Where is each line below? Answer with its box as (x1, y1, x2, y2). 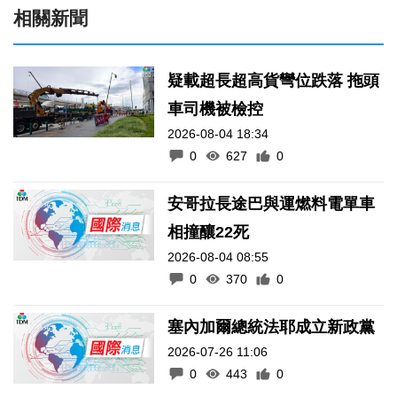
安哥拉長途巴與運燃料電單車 (167, 194, 376, 213)
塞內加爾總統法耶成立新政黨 (167, 317, 376, 336)
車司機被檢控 (167, 99, 264, 118)
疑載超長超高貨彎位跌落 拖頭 (167, 71, 380, 90)
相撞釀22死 (167, 222, 250, 241)
